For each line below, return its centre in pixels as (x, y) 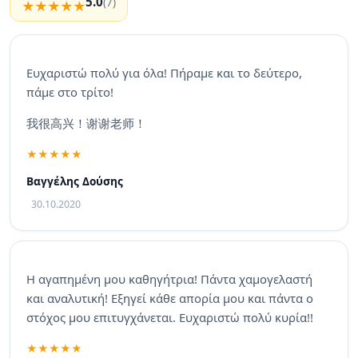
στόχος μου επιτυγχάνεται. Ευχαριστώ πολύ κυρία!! (170, 318)
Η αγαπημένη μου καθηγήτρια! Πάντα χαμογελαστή (169, 279)
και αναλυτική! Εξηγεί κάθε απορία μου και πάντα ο (170, 298)
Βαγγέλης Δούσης (75, 181)
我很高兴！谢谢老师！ (86, 123)
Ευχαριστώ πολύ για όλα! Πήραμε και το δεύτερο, (164, 73)
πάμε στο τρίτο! (72, 92)
